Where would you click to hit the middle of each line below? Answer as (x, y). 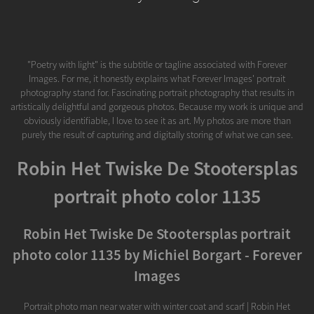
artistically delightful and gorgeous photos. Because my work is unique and (157, 106)
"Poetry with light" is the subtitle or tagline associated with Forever (157, 64)
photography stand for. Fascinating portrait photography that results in (157, 92)
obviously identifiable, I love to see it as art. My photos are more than (157, 120)
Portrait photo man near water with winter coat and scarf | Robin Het (157, 306)
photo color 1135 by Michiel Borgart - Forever (157, 255)
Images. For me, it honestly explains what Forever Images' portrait (157, 78)
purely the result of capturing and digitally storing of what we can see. (157, 134)
